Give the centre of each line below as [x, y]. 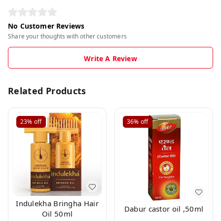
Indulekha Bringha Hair [57, 203]
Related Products [47, 91]
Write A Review [110, 58]
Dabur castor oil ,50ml [164, 209]
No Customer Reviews [46, 26]
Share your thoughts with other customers [67, 36]
